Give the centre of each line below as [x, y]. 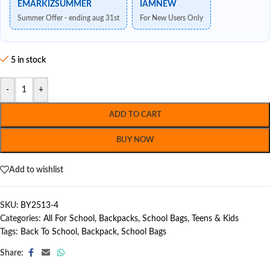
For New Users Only [171, 18]
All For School [69, 219]
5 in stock [29, 60]
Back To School [49, 232]
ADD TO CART [135, 115]
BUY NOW [135, 140]
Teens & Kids [215, 219]
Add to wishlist [36, 170]
